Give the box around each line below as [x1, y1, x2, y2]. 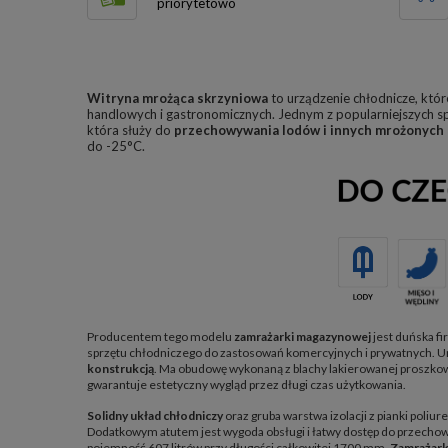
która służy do [87, 122, 174, 138]
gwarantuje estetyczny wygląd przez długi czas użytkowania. [87, 376, 406, 392]
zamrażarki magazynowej [234, 328, 371, 344]
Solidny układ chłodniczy [87, 407, 225, 423]
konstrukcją [87, 360, 154, 376]
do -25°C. [87, 138, 148, 154]
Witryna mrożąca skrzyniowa [87, 90, 268, 106]
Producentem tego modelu [87, 328, 234, 344]
